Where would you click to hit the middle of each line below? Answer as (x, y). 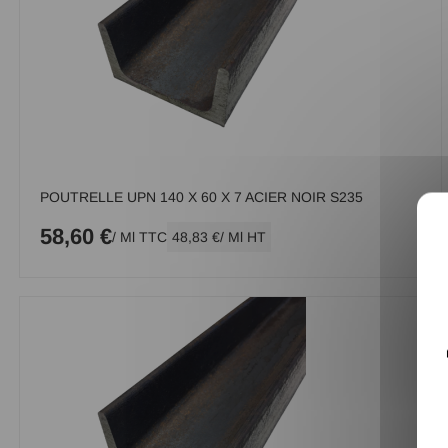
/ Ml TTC (139, 237)
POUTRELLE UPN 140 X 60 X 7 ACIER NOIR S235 (201, 197)
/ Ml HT (243, 237)
